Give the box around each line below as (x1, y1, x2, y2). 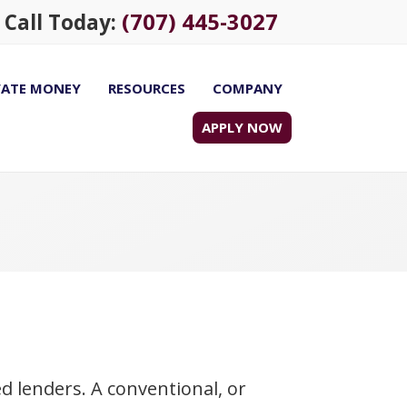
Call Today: (5, 8, 122, 36)
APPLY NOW (202, 118, 283, 136)
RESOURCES (108, 79, 185, 97)
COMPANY (213, 79, 283, 97)
